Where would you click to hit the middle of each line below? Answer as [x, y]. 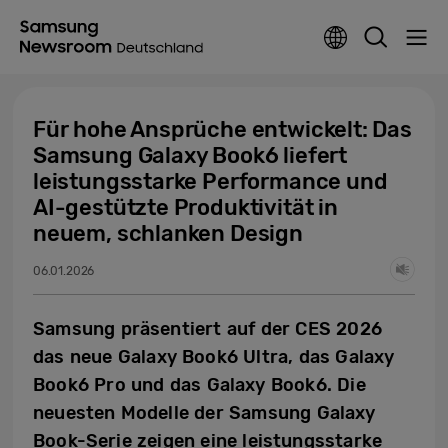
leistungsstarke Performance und [210, 181]
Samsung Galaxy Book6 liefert [190, 155]
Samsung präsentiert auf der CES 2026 [207, 329]
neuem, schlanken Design [168, 233]
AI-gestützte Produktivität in [185, 207]
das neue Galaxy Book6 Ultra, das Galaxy [214, 357]
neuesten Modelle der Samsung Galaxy [204, 413]
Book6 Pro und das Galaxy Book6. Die [199, 385]
